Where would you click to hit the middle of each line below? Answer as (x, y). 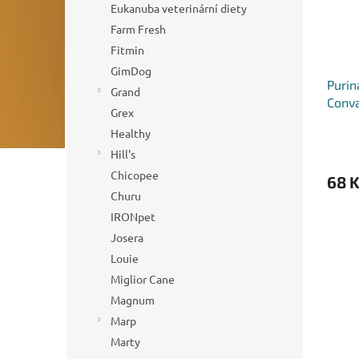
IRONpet (133, 216)
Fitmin (127, 50)
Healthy (131, 133)
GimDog (131, 71)
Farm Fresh (138, 29)
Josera (127, 237)
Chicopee (135, 175)
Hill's (123, 154)
